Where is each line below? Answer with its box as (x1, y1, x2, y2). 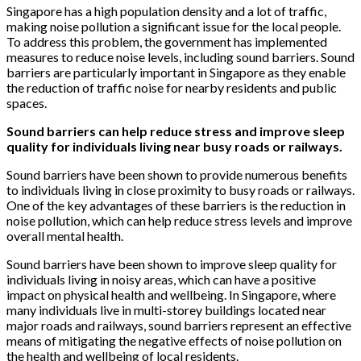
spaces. (6, 94, 47, 110)
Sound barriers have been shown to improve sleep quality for (6, 255, 337, 272)
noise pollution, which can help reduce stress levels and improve (6, 212, 352, 228)
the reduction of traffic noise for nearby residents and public (6, 79, 337, 95)
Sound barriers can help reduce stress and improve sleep (6, 122, 345, 139)
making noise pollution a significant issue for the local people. (6, 18, 341, 34)
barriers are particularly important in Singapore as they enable (6, 64, 346, 80)
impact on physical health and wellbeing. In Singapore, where (6, 286, 336, 302)
